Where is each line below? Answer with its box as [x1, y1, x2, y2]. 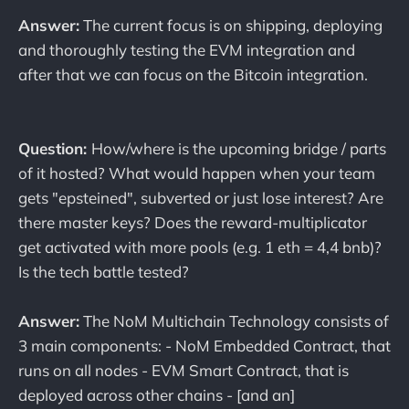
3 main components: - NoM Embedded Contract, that [18, 336, 391, 356]
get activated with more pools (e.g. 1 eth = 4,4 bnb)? [18, 237, 382, 257]
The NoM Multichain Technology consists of [79, 311, 389, 331]
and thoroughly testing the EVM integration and [18, 39, 355, 59]
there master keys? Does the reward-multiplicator [18, 213, 367, 232]
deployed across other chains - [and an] [18, 385, 295, 405]
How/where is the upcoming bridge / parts [91, 139, 386, 158]
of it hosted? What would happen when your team [18, 163, 375, 183]
